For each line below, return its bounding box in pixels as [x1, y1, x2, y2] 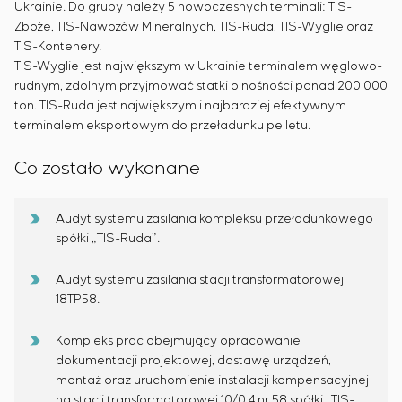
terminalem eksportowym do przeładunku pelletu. [14, 118, 310, 133]
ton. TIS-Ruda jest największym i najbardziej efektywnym [14, 99, 346, 113]
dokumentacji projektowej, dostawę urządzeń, [56, 354, 331, 368]
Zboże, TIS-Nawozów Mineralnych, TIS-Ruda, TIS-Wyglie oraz [14, 20, 373, 34]
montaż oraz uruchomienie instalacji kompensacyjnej [56, 373, 369, 388]
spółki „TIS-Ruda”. [56, 232, 160, 246]
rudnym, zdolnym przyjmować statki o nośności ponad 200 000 [14, 79, 388, 93]
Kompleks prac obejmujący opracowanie [56, 334, 301, 348]
